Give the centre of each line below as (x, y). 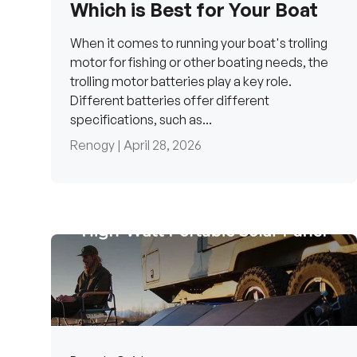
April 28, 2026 (163, 145)
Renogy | (97, 145)
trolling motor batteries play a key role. (181, 82)
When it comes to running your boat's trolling (199, 43)
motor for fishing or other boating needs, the (199, 63)
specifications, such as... (141, 120)
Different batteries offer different (170, 101)
